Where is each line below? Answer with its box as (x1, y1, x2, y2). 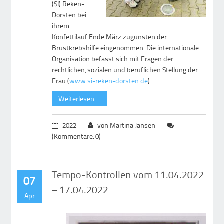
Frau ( (52, 75, 70, 85)
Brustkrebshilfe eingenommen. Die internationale (52, 42, 199, 52)
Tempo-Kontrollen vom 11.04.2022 (52, 167, 204, 181)
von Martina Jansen (96, 120, 157, 130)
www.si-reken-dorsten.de (69, 75, 148, 85)
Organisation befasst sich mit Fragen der (52, 53, 174, 63)
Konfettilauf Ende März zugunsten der (52, 31, 167, 41)
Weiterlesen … (58, 93, 101, 103)
